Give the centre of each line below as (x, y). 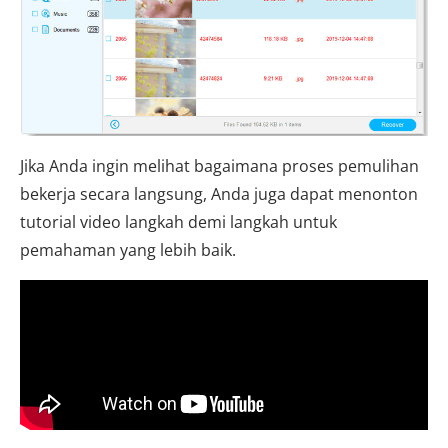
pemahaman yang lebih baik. (128, 250)
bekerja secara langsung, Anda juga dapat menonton (219, 194)
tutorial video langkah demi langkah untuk (178, 222)
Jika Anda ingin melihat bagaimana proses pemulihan (219, 166)
